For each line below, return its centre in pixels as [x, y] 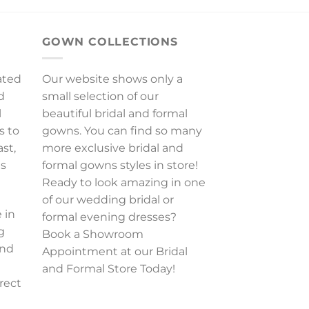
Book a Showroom [93, 235]
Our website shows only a [112, 79]
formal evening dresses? [109, 217]
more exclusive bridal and [113, 148]
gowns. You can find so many [122, 131]
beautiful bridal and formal [115, 114]
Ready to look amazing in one [124, 183]
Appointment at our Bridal [115, 252]
